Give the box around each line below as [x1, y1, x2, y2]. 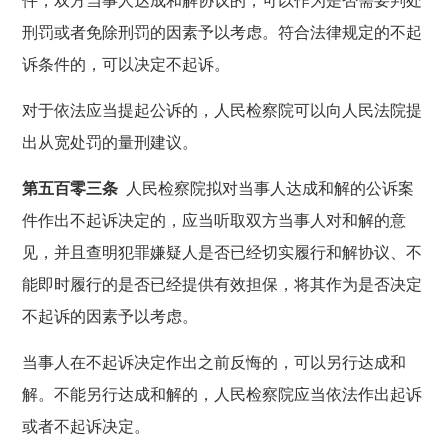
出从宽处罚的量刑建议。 [22, 133, 199, 151]
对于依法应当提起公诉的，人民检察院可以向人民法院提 [22, 101, 423, 119]
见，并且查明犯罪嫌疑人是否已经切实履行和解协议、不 [22, 243, 423, 261]
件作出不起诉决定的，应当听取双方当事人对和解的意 [22, 211, 407, 229]
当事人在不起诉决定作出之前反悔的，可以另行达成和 [22, 353, 407, 371]
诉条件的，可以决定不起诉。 [22, 55, 231, 73]
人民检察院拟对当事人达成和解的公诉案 [118, 179, 415, 197]
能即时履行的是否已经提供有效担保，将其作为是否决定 [22, 275, 423, 293]
